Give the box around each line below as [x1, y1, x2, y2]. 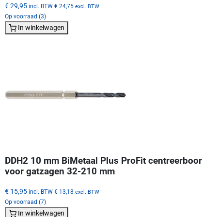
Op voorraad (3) [5, 13, 46, 20]
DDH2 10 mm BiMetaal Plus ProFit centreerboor [5, 155, 202, 166]
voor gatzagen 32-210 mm [5, 166, 115, 177]
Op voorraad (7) [5, 198, 46, 205]
